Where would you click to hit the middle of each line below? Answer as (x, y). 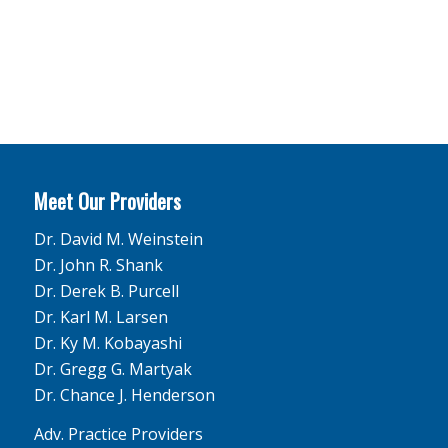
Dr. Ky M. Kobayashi (107, 342)
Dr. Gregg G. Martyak (112, 368)
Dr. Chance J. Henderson (124, 394)
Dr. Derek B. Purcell (106, 290)
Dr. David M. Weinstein (118, 238)
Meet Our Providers (107, 201)
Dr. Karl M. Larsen (100, 316)
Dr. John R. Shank (98, 264)
